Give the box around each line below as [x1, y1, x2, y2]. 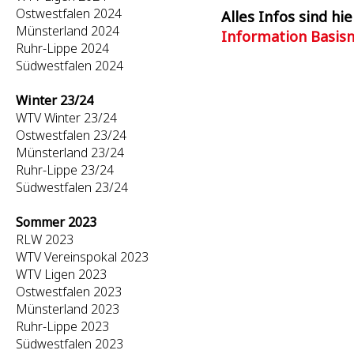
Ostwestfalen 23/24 [16, 126, 126, 144]
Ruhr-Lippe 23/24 [16, 161, 114, 179]
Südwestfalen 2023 [16, 335, 123, 352]
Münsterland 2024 [16, 22, 119, 40]
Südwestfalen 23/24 [16, 179, 128, 196]
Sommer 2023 [16, 213, 96, 231]
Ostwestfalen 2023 [16, 283, 122, 300]
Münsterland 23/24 [16, 144, 124, 161]
